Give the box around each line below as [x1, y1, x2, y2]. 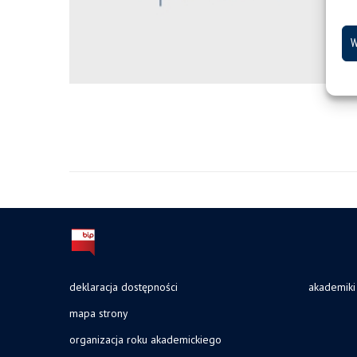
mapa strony [69, 306, 127, 320]
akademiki [308, 280, 355, 294]
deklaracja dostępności [69, 280, 178, 294]
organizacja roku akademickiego [69, 332, 222, 347]
